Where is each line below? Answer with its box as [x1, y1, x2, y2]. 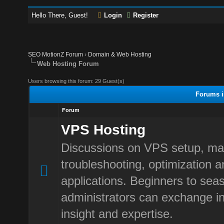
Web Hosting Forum [37, 60, 99, 67]
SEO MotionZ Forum [28, 51, 83, 58]
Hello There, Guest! [31, 11, 90, 19]
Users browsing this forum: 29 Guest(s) [28, 78, 125, 84]
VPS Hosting [60, 122, 145, 137]
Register [133, 11, 159, 19]
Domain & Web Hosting [88, 51, 152, 58]
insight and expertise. [60, 207, 173, 220]
